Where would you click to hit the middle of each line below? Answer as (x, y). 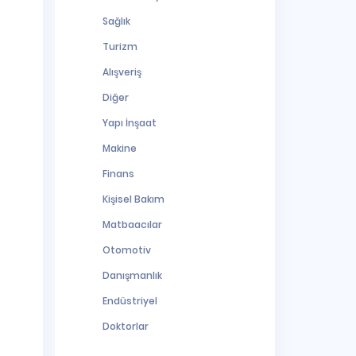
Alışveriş (122, 72)
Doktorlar (125, 326)
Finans (118, 174)
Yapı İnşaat (129, 123)
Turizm (120, 46)
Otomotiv (126, 250)
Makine (119, 148)
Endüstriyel (130, 301)
